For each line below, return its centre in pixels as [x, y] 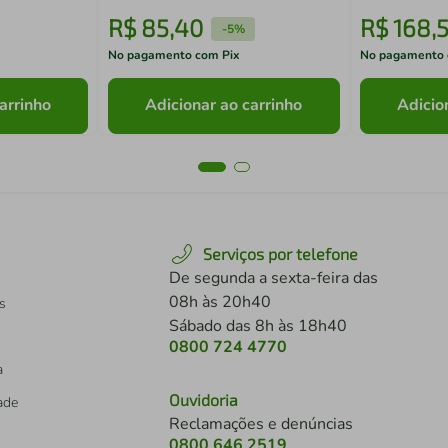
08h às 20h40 [220, 302]
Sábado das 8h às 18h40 [258, 326]
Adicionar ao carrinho [224, 105]
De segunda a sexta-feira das [273, 278]
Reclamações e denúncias [261, 424]
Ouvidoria [203, 399]
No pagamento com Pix [174, 55]
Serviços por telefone [280, 253]
